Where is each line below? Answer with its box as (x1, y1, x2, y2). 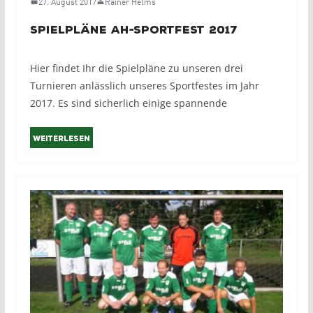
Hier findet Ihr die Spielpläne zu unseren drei (29, 61, 243, 75)
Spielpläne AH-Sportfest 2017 (29, 23, 238, 36)
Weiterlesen (32, 134, 90, 143)
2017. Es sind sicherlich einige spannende (29, 96, 227, 110)
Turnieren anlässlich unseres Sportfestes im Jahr (29, 78, 259, 92)
